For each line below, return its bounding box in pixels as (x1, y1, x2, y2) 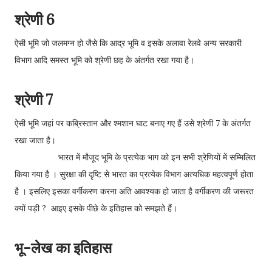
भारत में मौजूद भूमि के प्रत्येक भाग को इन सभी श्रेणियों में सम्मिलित (15, 152, 256, 163)
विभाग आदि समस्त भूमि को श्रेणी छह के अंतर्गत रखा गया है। (15, 55, 194, 66)
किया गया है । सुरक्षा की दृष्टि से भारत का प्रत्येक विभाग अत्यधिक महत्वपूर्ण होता (15, 169, 253, 180)
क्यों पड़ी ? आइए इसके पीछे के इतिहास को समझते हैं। (15, 203, 177, 214)
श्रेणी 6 (15, 10, 55, 29)
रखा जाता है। (15, 135, 56, 146)
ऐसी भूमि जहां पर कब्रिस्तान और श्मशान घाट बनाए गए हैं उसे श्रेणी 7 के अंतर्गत (15, 118, 251, 129)
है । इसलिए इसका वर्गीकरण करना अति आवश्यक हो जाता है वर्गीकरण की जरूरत (15, 186, 254, 197)
